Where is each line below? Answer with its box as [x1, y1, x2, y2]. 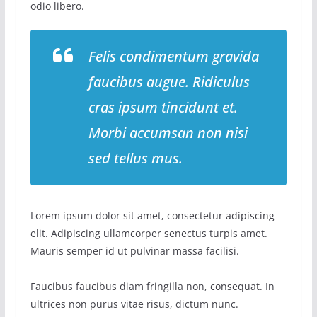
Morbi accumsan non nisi [88, 122, 248, 142]
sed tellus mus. [88, 148, 183, 168]
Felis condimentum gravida [88, 46, 259, 66]
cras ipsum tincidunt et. [88, 97, 238, 117]
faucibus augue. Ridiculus [88, 71, 250, 91]
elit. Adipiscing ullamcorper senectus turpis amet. [30, 226, 267, 240]
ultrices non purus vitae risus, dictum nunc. [30, 296, 238, 311]
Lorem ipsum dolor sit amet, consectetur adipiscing [30, 208, 275, 222]
